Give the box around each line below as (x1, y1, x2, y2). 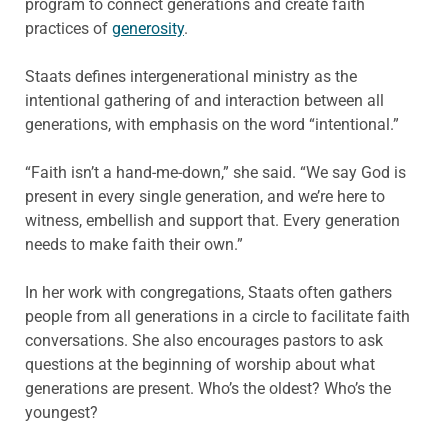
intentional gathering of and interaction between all (25, 91, 384, 111)
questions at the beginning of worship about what (25, 355, 375, 375)
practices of (25, 19, 112, 39)
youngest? (25, 403, 98, 423)
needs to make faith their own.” (25, 235, 243, 255)
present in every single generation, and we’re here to (25, 187, 385, 207)
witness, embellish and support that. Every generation (25, 211, 400, 231)
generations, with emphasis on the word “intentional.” (25, 115, 399, 135)
